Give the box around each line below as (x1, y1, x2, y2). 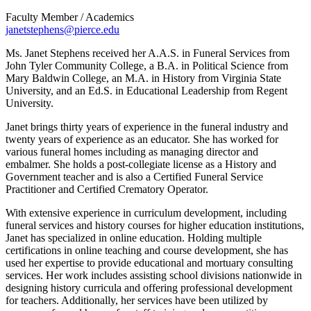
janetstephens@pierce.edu (6, 23, 119, 35)
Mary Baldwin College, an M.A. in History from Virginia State (6, 72, 281, 84)
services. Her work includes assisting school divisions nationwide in (6, 269, 302, 281)
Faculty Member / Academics (6, 10, 134, 23)
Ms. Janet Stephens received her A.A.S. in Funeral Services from (6, 47, 289, 59)
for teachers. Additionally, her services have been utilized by (6, 294, 268, 306)
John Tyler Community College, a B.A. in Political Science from (6, 59, 288, 72)
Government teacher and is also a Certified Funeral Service (6, 170, 263, 183)
